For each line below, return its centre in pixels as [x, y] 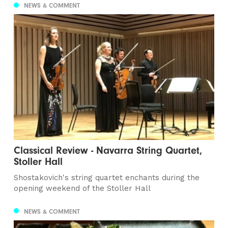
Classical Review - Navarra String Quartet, [108, 150]
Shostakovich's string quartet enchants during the [107, 177]
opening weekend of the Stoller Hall [82, 188]
